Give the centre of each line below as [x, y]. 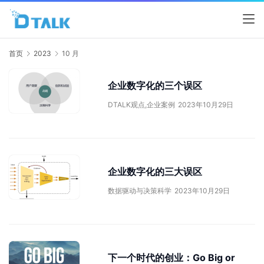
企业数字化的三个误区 [155, 86]
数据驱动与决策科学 [140, 191]
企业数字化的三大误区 [155, 172]
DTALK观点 [126, 105]
